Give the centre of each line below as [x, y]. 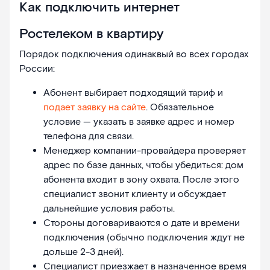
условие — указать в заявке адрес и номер [139, 122]
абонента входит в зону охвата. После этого [141, 180]
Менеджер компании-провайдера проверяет [145, 151]
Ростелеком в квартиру [92, 34]
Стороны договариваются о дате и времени [142, 224]
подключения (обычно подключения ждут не [144, 238]
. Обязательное [180, 108]
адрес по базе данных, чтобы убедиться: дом [143, 166]
